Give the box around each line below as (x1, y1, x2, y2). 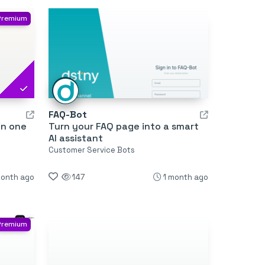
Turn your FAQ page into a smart (48, 120, 199, 133)
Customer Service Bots (48, 145, 135, 156)
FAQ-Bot (48, 108, 87, 121)
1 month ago (163, 172, 208, 183)
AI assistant (48, 132, 103, 145)
